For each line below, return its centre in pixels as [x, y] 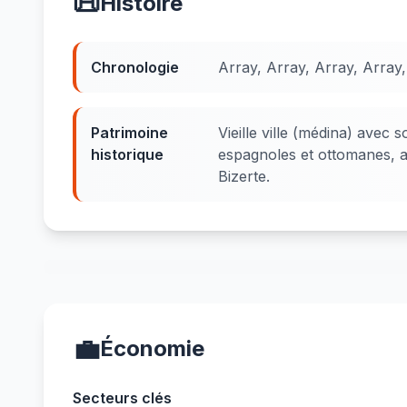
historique [127, 154]
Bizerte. [244, 176]
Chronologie [135, 67]
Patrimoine [129, 133]
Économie [152, 348]
